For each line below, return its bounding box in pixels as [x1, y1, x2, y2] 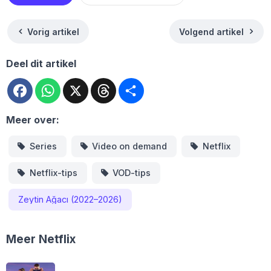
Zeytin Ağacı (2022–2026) [18, 194, 122, 204]
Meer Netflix [6, 232, 76, 247]
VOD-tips [113, 167, 151, 178]
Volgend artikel [178, 26, 244, 37]
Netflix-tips [29, 167, 77, 178]
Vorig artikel [27, 26, 80, 37]
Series [29, 140, 57, 151]
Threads [116, 76, 156, 89]
